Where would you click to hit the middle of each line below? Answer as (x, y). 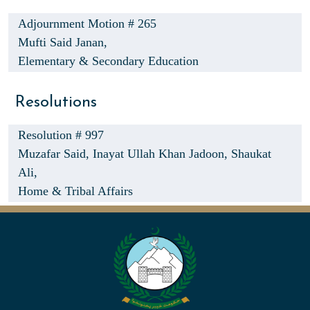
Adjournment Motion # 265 (87, 24)
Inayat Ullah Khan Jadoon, (162, 154)
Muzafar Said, (55, 154)
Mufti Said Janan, (63, 42)
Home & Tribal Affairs (75, 191)
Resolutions (56, 102)
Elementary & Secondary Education (108, 61)
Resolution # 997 (61, 135)
